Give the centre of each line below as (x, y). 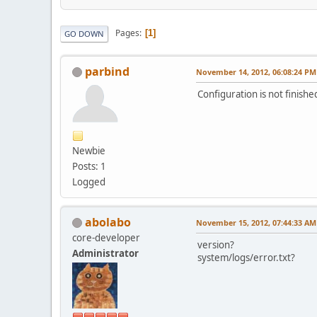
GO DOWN (84, 33)
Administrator (105, 253)
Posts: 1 (89, 166)
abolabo (108, 222)
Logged (89, 181)
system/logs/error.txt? (246, 257)
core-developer (106, 237)
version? (216, 244)
